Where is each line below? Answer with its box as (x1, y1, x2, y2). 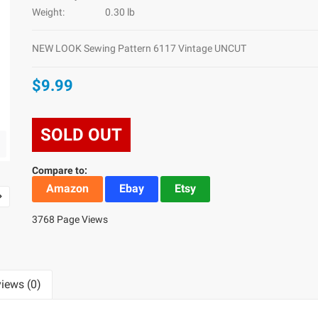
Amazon (46, 182, 89, 195)
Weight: (32, 6, 65, 18)
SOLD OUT (32, 125, 131, 145)
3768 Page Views (32, 214, 109, 225)
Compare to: (32, 165, 88, 176)
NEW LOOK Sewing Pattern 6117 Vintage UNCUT (32, 43, 247, 54)
